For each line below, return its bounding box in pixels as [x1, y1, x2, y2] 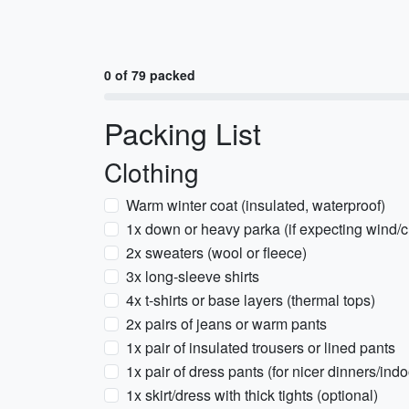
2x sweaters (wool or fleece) [126, 242, 307, 263]
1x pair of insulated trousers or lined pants [126, 337, 395, 358]
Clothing [104, 153, 199, 190]
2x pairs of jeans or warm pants [126, 313, 327, 334]
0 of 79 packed [104, 66, 195, 84]
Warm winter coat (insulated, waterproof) [126, 194, 385, 215]
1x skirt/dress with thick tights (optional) [126, 384, 378, 405]
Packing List [104, 111, 261, 153]
